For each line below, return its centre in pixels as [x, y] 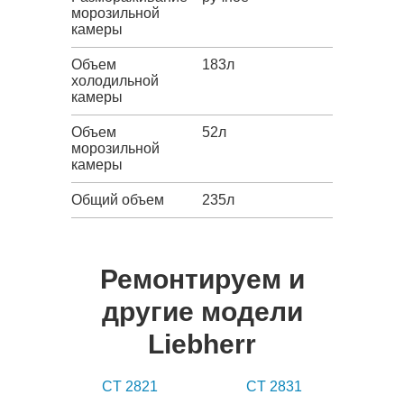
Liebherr [202, 344]
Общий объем [118, 200]
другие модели [202, 312]
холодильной [115, 81]
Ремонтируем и [202, 280]
